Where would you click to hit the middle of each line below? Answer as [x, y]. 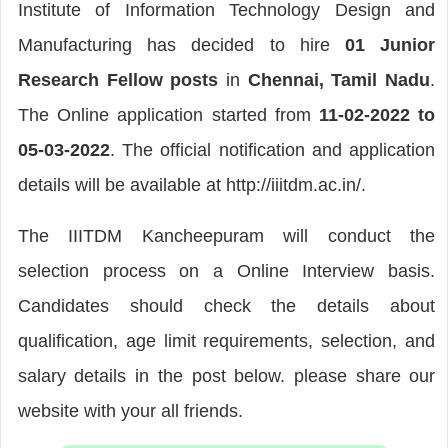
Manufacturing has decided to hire [181, 44]
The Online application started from [168, 114]
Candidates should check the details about [226, 305]
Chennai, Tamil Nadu [339, 79]
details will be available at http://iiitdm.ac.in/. [191, 184]
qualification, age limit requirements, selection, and [226, 340]
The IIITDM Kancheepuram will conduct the [226, 235]
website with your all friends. [130, 410]
